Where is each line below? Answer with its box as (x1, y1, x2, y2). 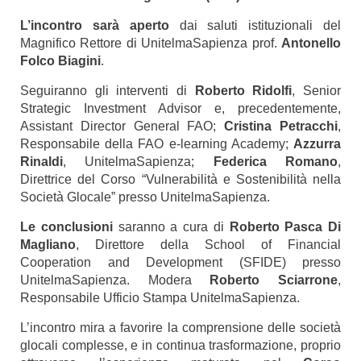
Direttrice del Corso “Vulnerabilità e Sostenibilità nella (20, 172, 341, 186)
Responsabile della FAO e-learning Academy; (20, 137, 293, 151)
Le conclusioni (20, 220, 113, 234)
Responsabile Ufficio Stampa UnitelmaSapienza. (20, 291, 300, 305)
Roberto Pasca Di (229, 220, 341, 234)
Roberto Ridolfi (194, 84, 293, 98)
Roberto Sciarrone (191, 273, 338, 287)
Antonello (281, 36, 341, 50)
